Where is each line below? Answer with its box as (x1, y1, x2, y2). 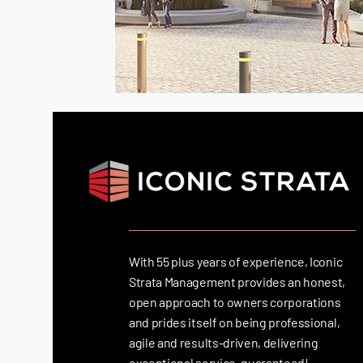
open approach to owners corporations (129, 293, 341, 310)
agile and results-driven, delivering (129, 334, 318, 350)
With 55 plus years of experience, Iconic (129, 253, 343, 269)
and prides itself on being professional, (129, 314, 340, 330)
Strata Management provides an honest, (129, 273, 346, 289)
